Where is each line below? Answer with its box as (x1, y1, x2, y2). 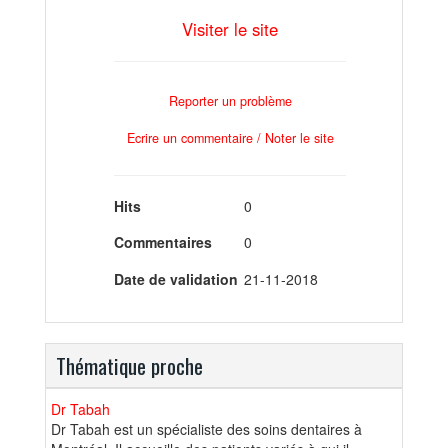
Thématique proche (56, 349, 203, 381)
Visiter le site (182, 16, 278, 41)
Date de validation (114, 268, 238, 289)
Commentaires (114, 232, 212, 253)
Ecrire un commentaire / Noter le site (126, 128, 334, 147)
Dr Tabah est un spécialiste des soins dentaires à (51, 418, 362, 439)
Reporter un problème (168, 92, 292, 111)
